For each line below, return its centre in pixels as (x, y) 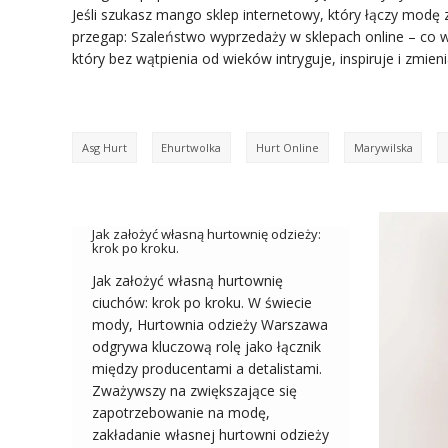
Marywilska (383, 147)
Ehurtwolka (191, 147)
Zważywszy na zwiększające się (194, 390)
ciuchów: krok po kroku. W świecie (202, 302)
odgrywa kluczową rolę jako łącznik (206, 346)
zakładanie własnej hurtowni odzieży (210, 434)
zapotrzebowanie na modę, (181, 412)
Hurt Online (287, 147)
